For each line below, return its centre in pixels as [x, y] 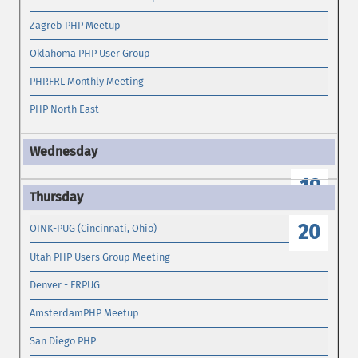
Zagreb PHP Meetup [76, 25]
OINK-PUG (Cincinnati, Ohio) [93, 229]
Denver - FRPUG [65, 284]
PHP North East [65, 109]
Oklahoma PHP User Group [90, 53]
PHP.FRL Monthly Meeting [87, 82]
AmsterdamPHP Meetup [85, 312]
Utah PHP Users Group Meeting [100, 257]
